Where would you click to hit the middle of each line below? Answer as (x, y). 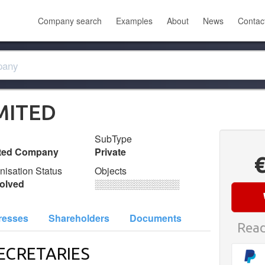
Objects (111, 171)
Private (111, 152)
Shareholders (79, 218)
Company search (70, 21)
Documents (156, 218)
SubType (114, 139)
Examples (134, 21)
